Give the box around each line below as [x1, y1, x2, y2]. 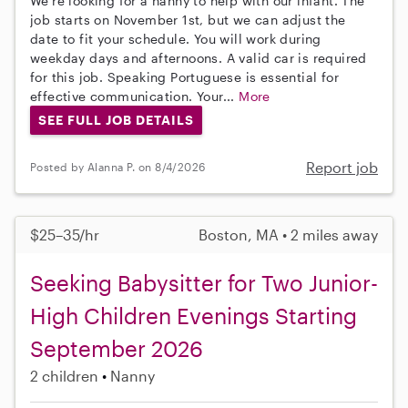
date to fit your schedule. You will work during [30, 30, 321, 46]
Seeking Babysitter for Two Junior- [30, 269, 378, 296]
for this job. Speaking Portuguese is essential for [30, 68, 339, 85]
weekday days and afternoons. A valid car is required [30, 49, 367, 66]
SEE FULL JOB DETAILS [37, 111, 194, 127]
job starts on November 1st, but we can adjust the [30, 11, 346, 27]
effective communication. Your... [30, 87, 240, 104]
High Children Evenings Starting [30, 301, 357, 329]
